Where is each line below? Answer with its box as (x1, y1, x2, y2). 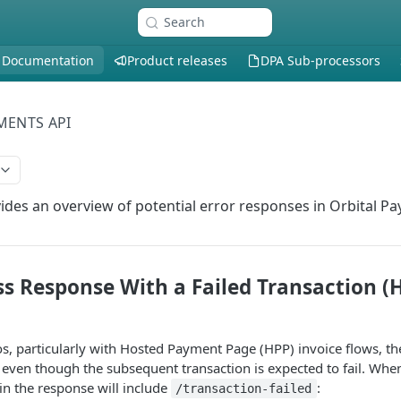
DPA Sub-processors (260, 51, 380, 69)
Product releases (127, 51, 227, 69)
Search (164, 13, 205, 30)
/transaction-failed (175, 381, 312, 396)
